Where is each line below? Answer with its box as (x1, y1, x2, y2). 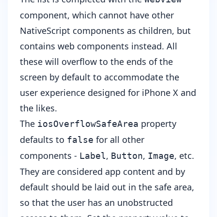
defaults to (20, 134, 67, 146)
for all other (93, 134, 144, 146)
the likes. (20, 102, 57, 114)
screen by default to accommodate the (20, 71, 179, 83)
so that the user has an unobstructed (20, 197, 173, 209)
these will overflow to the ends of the (20, 56, 173, 68)
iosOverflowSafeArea (37, 119, 139, 129)
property (139, 118, 176, 130)
